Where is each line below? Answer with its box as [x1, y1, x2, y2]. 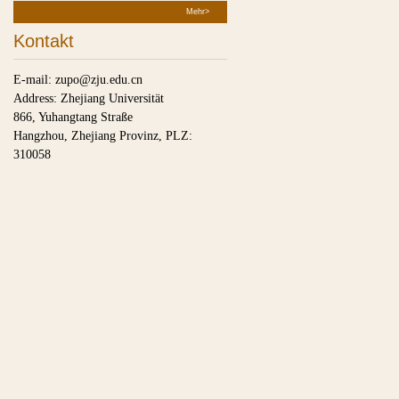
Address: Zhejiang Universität [13, 92, 167, 105]
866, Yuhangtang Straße [13, 110, 136, 124]
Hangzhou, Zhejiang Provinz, [13, 129, 166, 142]
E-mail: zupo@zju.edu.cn [13, 73, 142, 86]
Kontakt [13, 31, 74, 51]
